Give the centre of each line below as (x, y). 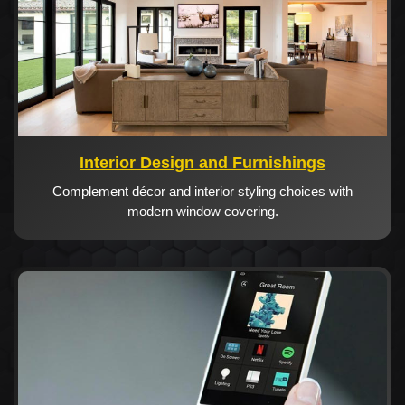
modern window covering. (202, 212)
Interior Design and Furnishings (202, 163)
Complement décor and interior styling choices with (202, 192)
